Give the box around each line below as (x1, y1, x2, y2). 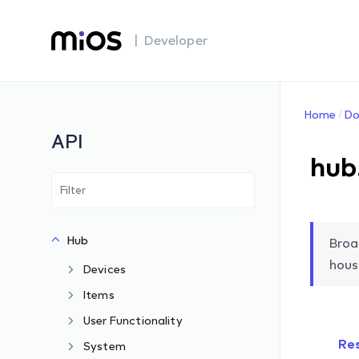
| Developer (135, 32, 208, 48)
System (83, 339, 126, 353)
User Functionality (83, 313, 183, 327)
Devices (83, 262, 127, 276)
